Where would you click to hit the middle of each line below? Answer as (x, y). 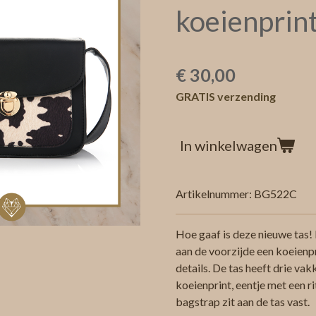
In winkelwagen (229, 145)
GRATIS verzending (226, 96)
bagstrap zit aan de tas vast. (243, 301)
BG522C (275, 193)
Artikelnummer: (214, 193)
